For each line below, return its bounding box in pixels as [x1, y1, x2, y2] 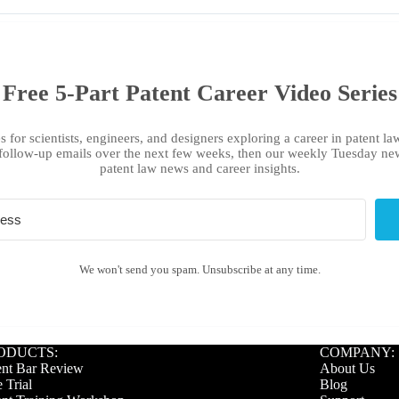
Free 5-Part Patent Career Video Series [2, 80, 397, 107]
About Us [319, 361, 375, 377]
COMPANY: [319, 345, 395, 361]
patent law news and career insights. [99, 161, 300, 176]
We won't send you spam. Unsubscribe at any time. [78, 263, 321, 277]
